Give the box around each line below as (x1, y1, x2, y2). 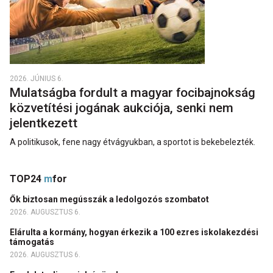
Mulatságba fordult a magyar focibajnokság (10, 85, 255, 100)
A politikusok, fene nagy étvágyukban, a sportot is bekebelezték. (10, 136, 255, 147)
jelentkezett (10, 115, 80, 130)
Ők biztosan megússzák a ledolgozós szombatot (10, 194, 211, 204)
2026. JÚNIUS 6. (10, 74, 63, 83)
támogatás (10, 236, 56, 247)
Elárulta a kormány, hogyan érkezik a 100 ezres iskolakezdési (10, 227, 258, 237)
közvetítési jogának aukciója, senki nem (10, 100, 233, 115)
